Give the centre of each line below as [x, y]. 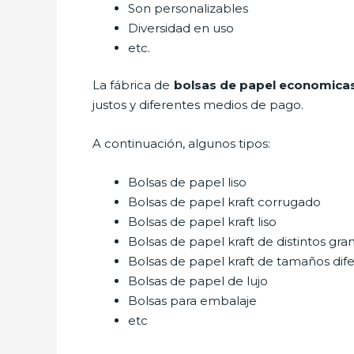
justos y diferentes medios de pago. [198, 105]
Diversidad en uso [183, 28]
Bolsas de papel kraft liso [202, 222]
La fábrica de [133, 85]
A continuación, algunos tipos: [183, 143]
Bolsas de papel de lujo [198, 281]
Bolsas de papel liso [189, 182]
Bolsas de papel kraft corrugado [224, 202]
